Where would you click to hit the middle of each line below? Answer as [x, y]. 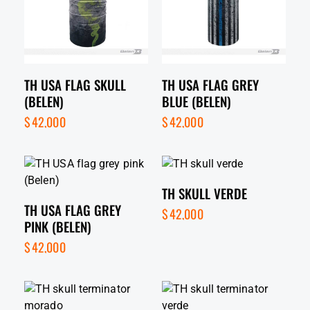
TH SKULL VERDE [204, 193]
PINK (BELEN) [58, 226]
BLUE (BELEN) [197, 101]
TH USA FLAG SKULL [75, 84]
